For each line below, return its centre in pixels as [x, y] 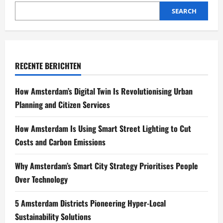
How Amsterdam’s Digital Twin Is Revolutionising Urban [104, 91]
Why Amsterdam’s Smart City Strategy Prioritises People [107, 166]
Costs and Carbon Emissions [60, 142]
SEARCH [184, 11]
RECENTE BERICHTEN [48, 66]
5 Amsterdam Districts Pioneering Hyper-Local [90, 203]
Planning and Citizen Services [62, 105]
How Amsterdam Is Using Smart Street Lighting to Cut [103, 129]
